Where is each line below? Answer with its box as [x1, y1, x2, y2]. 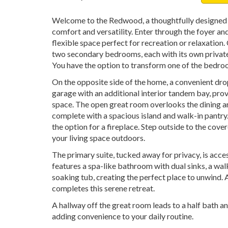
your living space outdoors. [52, 133, 145, 142]
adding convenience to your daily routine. [52, 211, 193, 221]
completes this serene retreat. [52, 183, 155, 193]
